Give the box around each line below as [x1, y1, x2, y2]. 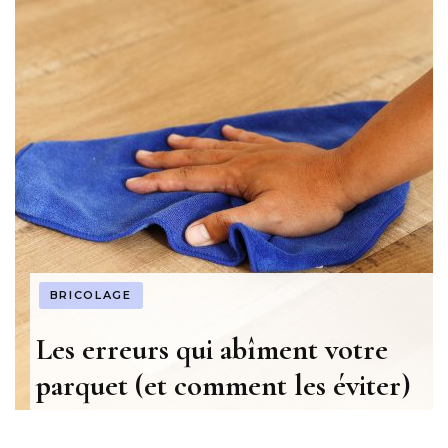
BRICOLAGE [49, 287, 132, 302]
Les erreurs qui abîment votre [35, 331, 388, 369]
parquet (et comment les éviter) [35, 367, 411, 405]
